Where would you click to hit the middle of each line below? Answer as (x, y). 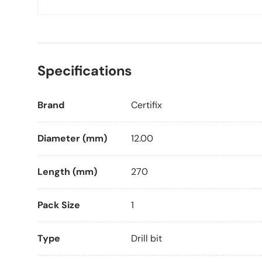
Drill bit (146, 239)
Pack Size (59, 205)
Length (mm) (67, 172)
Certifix (146, 105)
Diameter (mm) (72, 139)
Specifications (85, 71)
